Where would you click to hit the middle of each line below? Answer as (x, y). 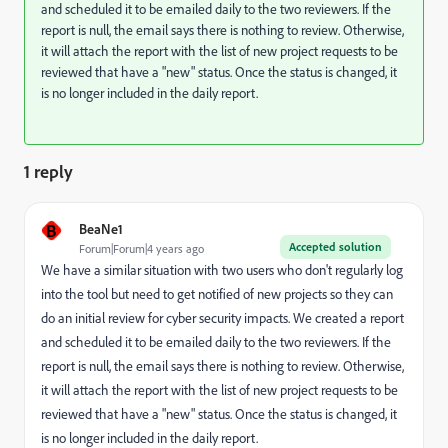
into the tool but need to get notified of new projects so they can (217, 294)
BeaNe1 (101, 228)
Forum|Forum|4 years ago (141, 248)
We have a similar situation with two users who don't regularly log (222, 270)
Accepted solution (335, 246)
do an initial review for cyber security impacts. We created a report (222, 318)
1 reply (48, 171)
